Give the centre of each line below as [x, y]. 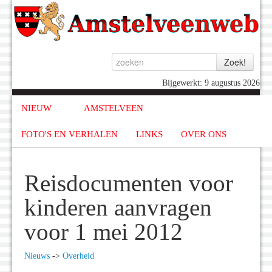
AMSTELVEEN [113, 108]
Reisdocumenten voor [129, 184]
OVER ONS [204, 134]
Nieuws [37, 256]
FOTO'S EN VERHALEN [70, 134]
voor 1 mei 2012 [104, 232]
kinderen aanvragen [118, 208]
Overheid [78, 256]
